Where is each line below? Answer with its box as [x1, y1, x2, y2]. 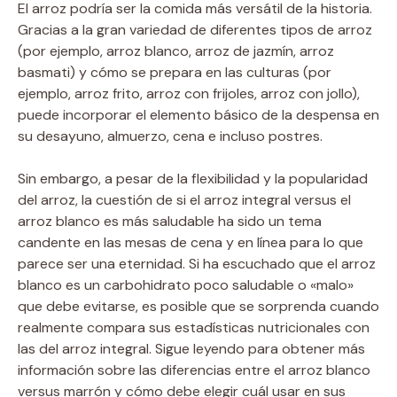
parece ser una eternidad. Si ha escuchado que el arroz [18, 253, 376, 273]
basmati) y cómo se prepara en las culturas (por [18, 62, 331, 82]
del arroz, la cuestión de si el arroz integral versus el [18, 190, 351, 209]
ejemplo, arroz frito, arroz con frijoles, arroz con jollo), [18, 83, 360, 103]
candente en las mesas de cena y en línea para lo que [18, 232, 363, 252]
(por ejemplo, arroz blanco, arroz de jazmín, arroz [18, 41, 334, 60]
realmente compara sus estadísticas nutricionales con [18, 317, 370, 337]
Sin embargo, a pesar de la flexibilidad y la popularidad [18, 168, 368, 188]
